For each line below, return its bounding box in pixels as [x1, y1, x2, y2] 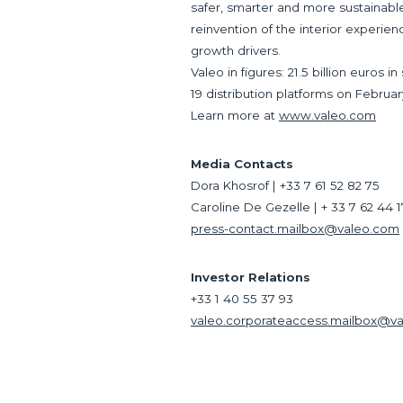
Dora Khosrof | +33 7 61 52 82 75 [191, 178, 380, 193]
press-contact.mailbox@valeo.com [191, 221, 399, 236]
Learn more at [191, 108, 279, 122]
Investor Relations [191, 270, 310, 284]
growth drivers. [191, 43, 281, 58]
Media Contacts [191, 157, 293, 171]
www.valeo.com [279, 108, 376, 122]
